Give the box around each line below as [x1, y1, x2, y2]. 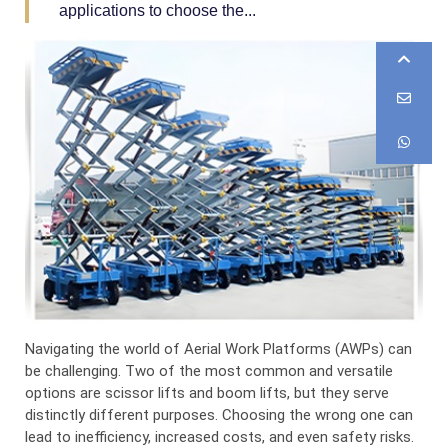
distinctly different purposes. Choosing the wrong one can [25, 405, 413, 424]
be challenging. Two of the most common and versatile [25, 361, 393, 380]
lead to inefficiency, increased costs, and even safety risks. [25, 427, 414, 446]
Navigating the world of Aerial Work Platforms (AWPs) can [25, 339, 412, 358]
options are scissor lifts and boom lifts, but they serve [25, 383, 389, 402]
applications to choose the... [59, 2, 256, 19]
